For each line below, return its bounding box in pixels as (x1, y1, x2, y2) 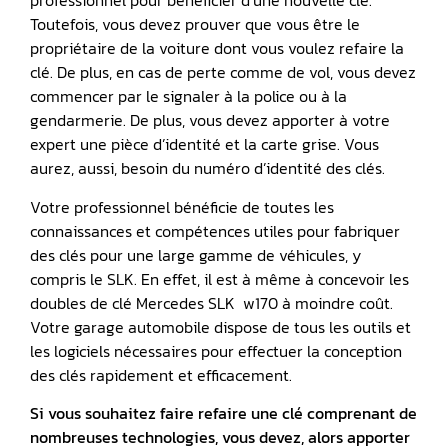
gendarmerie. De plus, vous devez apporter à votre (30, 108, 390, 133)
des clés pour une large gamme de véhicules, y (30, 242, 361, 267)
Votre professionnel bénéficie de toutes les (30, 194, 334, 219)
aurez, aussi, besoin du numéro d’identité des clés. (30, 156, 385, 181)
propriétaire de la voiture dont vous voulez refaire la (30, 36, 404, 61)
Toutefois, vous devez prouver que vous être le (30, 12, 360, 37)
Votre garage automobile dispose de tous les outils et (30, 314, 411, 339)
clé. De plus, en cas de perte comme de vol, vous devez (30, 60, 416, 85)
